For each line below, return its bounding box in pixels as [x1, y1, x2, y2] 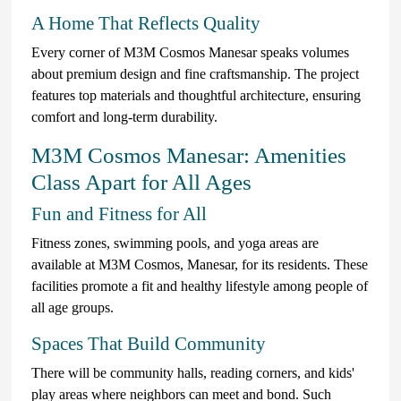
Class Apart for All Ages [31, 169, 252, 194]
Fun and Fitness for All [31, 202, 207, 225]
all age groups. [31, 299, 114, 315]
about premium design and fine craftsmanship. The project [31, 65, 359, 81]
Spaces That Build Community [31, 332, 266, 354]
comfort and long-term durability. [31, 108, 218, 124]
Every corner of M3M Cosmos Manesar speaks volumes [31, 44, 349, 60]
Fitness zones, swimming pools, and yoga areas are [31, 235, 319, 251]
